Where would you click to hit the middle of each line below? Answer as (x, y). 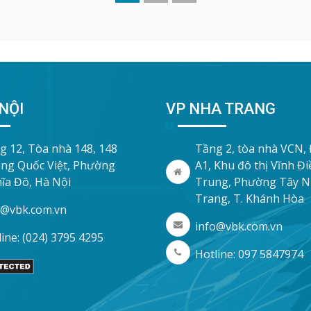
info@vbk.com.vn (238, 226)
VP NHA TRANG (220, 108)
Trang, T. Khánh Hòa (249, 198)
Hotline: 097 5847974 (249, 254)
